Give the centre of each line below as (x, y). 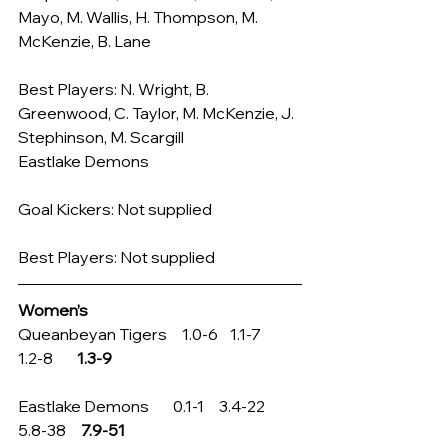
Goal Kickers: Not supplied (115, 209)
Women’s (53, 310)
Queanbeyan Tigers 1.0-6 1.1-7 (151, 334)
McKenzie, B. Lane (84, 41)
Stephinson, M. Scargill (101, 137)
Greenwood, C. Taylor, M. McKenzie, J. (157, 113)
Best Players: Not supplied (116, 257)
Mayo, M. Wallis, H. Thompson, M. (139, 17)
